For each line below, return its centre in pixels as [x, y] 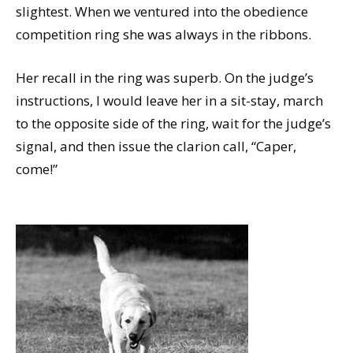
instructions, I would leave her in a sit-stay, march [169, 100]
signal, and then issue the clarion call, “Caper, [156, 146]
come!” [37, 169]
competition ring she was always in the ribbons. [163, 34]
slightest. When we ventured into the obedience [162, 11]
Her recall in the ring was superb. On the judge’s [165, 77]
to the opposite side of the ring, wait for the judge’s [173, 123]
